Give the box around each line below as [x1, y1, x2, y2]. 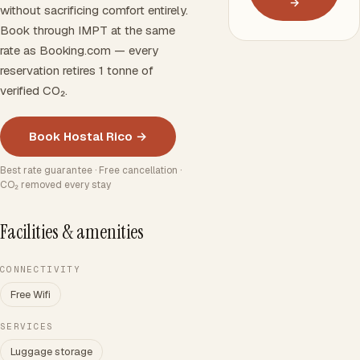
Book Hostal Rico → [29, 129, 147, 144]
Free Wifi [10, 288, 51, 301]
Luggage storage [10, 345, 92, 358]
